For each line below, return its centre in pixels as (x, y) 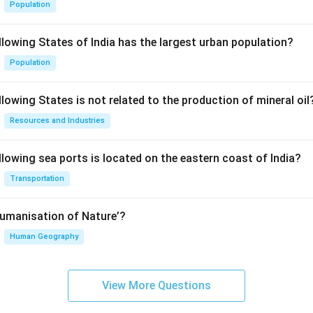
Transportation (37, 179)
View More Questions (156, 285)
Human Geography (44, 236)
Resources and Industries (57, 121)
